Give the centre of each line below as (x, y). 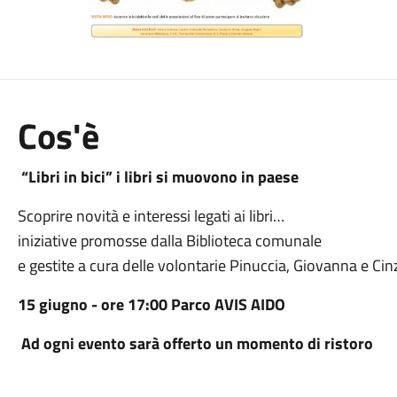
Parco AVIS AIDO (228, 304)
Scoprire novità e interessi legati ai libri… (151, 216)
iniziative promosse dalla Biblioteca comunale (169, 241)
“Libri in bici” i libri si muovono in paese (158, 177)
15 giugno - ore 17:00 (94, 304)
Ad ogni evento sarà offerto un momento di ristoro (197, 343)
